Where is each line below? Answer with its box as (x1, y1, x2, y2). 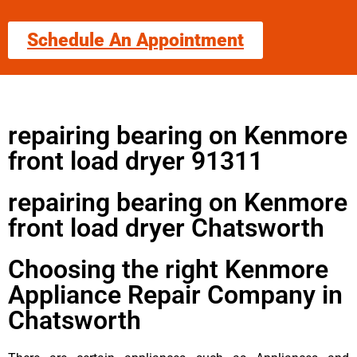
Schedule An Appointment (27, 29, 244, 51)
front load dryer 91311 (8, 145, 263, 176)
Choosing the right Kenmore (8, 253, 328, 284)
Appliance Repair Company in (8, 279, 343, 310)
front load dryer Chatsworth (8, 212, 324, 243)
